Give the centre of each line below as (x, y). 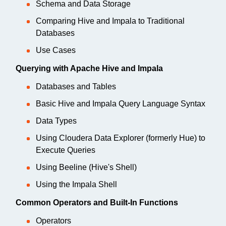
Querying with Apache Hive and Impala (89, 68)
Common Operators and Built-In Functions (97, 202)
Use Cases (56, 50)
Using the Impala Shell (76, 184)
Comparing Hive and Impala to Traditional (110, 21)
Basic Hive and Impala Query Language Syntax (121, 103)
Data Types (56, 121)
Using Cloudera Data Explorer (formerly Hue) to (121, 138)
